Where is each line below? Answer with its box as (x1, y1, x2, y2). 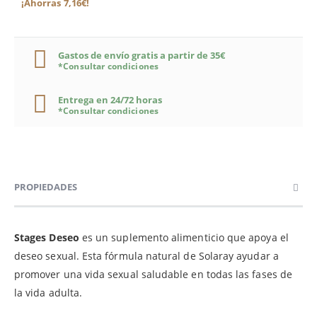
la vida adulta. (14, 285, 83, 299)
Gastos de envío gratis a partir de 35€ (58, 48, 225, 62)
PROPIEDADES (14, 180, 77, 193)
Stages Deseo (14, 230, 79, 244)
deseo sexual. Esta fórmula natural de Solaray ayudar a (14, 248, 279, 263)
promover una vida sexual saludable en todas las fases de (14, 267, 292, 281)
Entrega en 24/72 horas (58, 93, 162, 106)
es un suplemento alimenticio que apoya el (79, 230, 289, 244)
